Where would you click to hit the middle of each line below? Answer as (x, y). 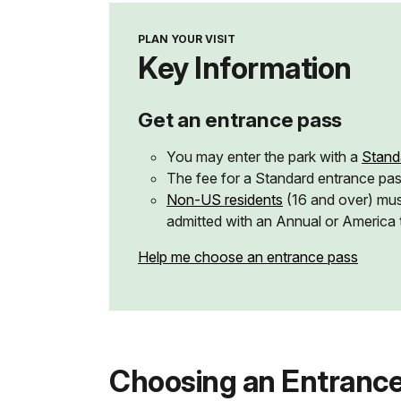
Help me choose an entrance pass (248, 257)
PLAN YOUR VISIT (187, 39)
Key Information (245, 68)
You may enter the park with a (264, 157)
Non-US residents (225, 200)
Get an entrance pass (240, 120)
